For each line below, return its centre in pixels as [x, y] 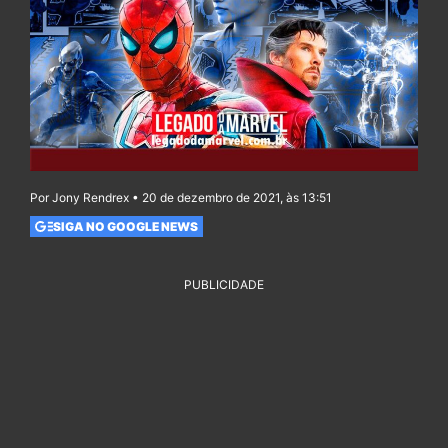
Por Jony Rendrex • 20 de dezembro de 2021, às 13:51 [181, 198]
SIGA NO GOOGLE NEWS [125, 226]
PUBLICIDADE [224, 285]
